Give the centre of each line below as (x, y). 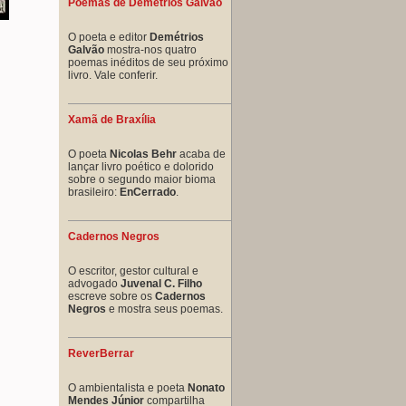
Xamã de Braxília (112, 119)
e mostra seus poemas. (164, 309)
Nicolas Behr (143, 154)
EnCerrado (148, 192)
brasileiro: (94, 192)
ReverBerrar (101, 353)
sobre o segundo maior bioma (142, 179)
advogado (94, 283)
